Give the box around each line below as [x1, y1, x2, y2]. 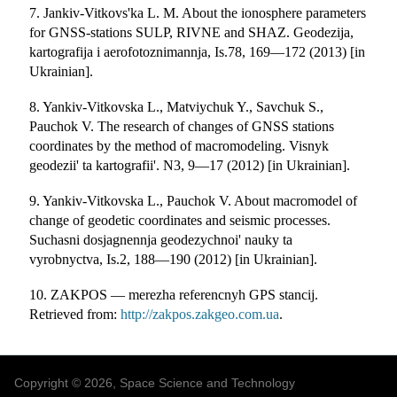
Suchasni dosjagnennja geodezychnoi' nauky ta [29, 231, 293, 247]
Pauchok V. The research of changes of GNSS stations [29, 118, 335, 134]
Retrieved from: [29, 306, 121, 322]
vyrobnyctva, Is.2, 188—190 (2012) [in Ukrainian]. [29, 251, 318, 267]
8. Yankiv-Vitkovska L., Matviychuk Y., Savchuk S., [29, 98, 324, 114]
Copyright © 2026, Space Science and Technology [13, 376, 295, 391]
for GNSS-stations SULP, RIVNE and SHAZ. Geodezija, [29, 24, 354, 40]
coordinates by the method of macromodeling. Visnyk [29, 137, 330, 153]
